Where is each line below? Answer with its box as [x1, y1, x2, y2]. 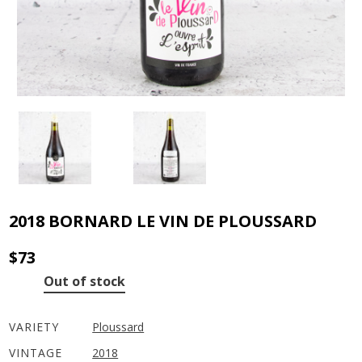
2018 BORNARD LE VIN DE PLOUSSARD [9, 209, 318, 232]
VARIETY [9, 318, 60, 335]
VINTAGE [9, 344, 63, 360]
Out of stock [44, 271, 126, 290]
